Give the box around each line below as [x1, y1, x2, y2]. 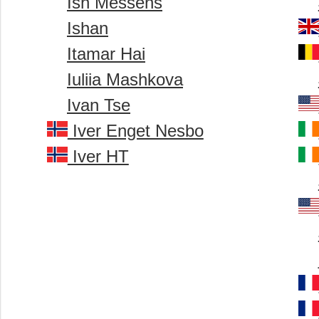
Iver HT [67, 147, 129, 167]
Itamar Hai [67, 44, 145, 64]
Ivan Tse [67, 95, 130, 115]
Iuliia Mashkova [67, 70, 183, 90]
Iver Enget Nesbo [67, 121, 204, 141]
